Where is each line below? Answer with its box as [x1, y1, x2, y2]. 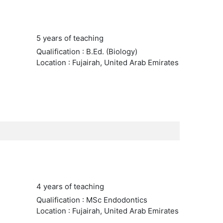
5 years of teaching [36, 33, 104, 43]
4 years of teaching [36, 182, 104, 191]
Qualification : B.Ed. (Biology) [36, 47, 137, 56]
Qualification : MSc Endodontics [36, 195, 147, 205]
